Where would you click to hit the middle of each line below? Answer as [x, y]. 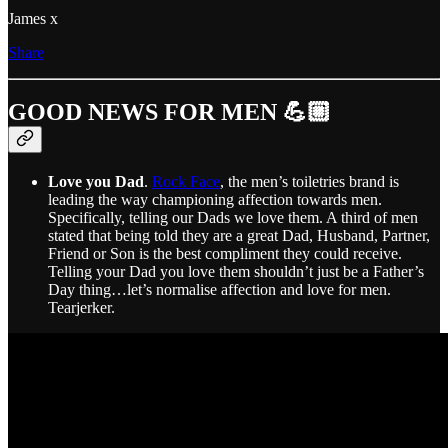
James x [33, 18]
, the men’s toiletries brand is [309, 182]
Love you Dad [96, 182]
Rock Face [186, 182]
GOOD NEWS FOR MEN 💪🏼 [169, 112]
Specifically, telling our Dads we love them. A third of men [233, 218]
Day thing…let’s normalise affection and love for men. [219, 290]
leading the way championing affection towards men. [215, 200]
